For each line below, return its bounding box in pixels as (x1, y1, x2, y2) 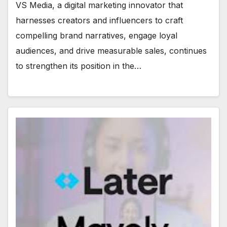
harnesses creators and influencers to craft (16, 15, 183, 25)
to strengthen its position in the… (16, 60, 141, 71)
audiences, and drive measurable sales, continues (16, 45, 207, 56)
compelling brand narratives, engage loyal (16, 30, 177, 41)
